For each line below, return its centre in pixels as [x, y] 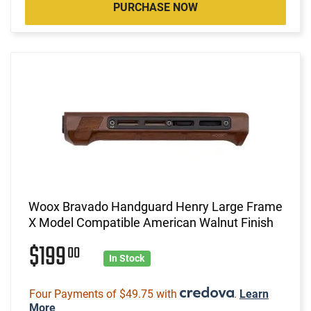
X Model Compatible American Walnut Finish [151, 222]
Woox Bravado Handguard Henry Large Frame [155, 206]
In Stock [127, 258]
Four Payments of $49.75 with [104, 294]
